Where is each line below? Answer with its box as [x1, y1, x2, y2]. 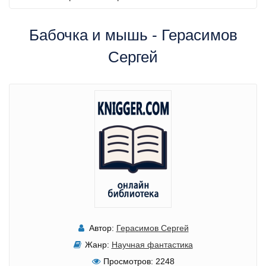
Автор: [88, 223, 114, 233]
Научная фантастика [111, 239, 193, 249]
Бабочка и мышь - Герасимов [28, 26, 237, 44]
